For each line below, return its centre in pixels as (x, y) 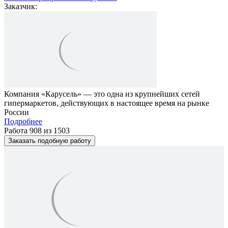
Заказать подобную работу (50, 140)
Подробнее (23, 121)
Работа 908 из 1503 (37, 130)
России (17, 112)
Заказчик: (21, 6)
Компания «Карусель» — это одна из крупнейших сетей (102, 94)
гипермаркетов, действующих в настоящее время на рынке (107, 103)
